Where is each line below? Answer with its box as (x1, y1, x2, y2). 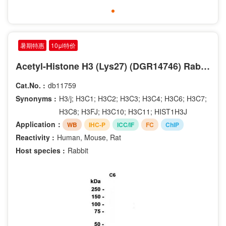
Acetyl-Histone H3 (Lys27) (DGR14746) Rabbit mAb (201, 59, 210, 73)
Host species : (16, 145, 65, 155)
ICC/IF (117, 120, 134, 129)
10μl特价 (51, 40, 76, 49)
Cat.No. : (16, 80, 45, 90)
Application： (16, 119, 63, 130)
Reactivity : (16, 132, 54, 142)
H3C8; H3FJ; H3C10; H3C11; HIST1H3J (59, 106, 187, 117)
